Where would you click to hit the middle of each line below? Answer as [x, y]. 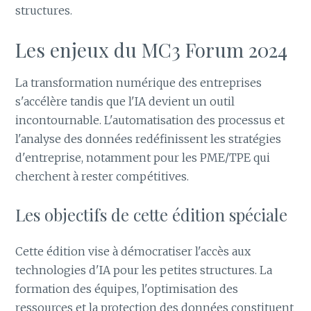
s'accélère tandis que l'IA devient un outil [125, 102]
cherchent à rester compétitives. [102, 177]
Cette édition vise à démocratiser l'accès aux [133, 251]
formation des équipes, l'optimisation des [127, 288]
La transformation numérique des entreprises [139, 83]
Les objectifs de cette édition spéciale [152, 214]
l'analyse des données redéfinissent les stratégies [149, 139]
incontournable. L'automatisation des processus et [150, 120]
